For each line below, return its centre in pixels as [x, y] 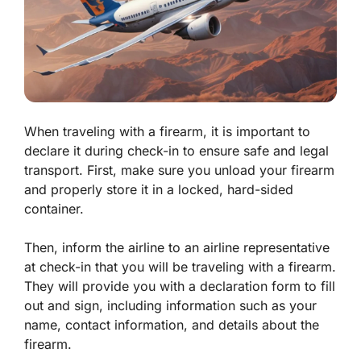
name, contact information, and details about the [172, 325]
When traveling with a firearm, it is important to [167, 132]
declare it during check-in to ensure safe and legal [176, 151]
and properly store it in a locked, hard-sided [159, 190]
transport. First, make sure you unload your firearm [179, 170]
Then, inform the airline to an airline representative [177, 248]
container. [54, 209]
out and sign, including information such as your [170, 306]
